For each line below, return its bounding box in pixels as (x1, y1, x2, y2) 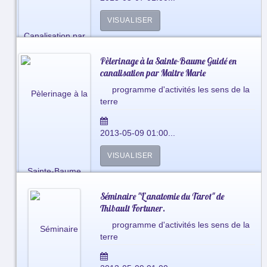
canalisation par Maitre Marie (100, 67, 206, 79)
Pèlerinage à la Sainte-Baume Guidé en (100, 55, 237, 67)
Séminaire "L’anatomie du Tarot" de (100, 190, 224, 202)
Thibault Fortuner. (100, 202, 165, 214)
